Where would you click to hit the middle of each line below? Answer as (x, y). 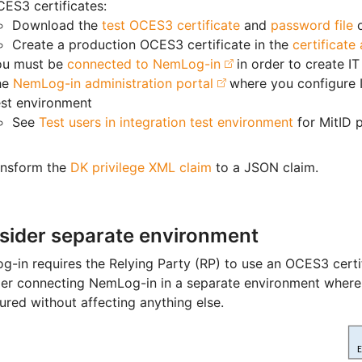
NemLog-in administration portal (113, 84)
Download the (57, 25)
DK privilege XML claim (141, 168)
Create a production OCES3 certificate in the (152, 45)
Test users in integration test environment (166, 122)
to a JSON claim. (265, 168)
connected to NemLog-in (144, 64)
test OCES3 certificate (171, 25)
